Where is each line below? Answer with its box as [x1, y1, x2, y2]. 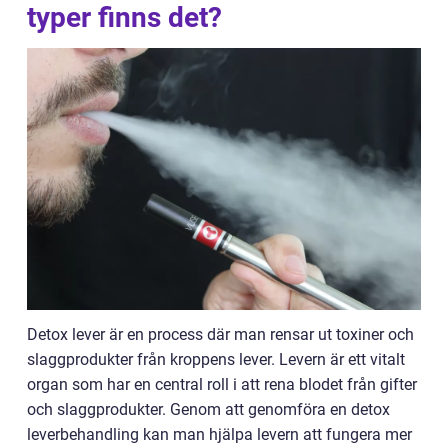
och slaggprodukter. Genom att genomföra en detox [27, 400, 390, 420]
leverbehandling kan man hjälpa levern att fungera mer [27, 425, 412, 445]
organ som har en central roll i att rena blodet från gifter [27, 375, 417, 395]
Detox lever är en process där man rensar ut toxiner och [27, 325, 414, 345]
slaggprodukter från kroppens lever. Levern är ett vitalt [27, 350, 405, 370]
